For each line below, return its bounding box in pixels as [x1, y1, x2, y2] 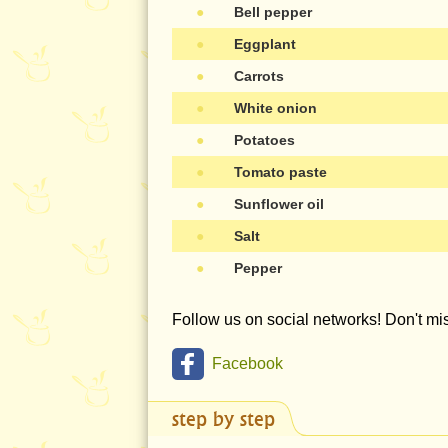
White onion [234, 100, 317, 117]
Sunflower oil [234, 196, 324, 213]
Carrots [234, 68, 284, 85]
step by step [172, 406, 275, 432]
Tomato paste [234, 164, 327, 181]
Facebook [212, 355, 283, 373]
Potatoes [234, 132, 295, 149]
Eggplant [234, 36, 296, 53]
